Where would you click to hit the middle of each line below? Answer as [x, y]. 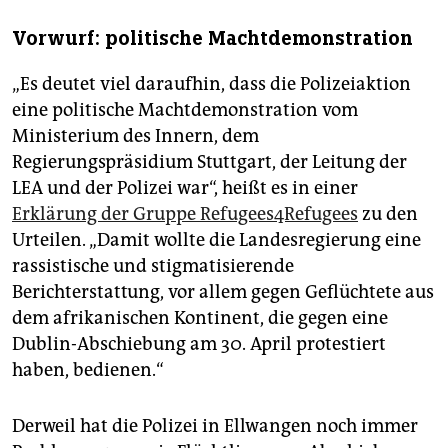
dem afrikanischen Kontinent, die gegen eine [200, 318]
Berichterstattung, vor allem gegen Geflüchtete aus [223, 292]
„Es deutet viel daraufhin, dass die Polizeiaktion [211, 84]
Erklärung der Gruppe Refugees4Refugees [185, 214]
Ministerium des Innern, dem [135, 136]
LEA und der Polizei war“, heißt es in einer [185, 188]
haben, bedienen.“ [88, 370]
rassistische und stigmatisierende [153, 266]
